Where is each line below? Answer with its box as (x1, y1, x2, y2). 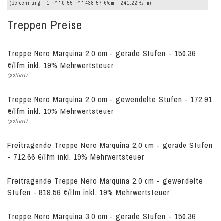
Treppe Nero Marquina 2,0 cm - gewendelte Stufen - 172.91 (7, 94, 212, 105)
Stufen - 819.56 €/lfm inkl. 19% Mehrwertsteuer (7, 187, 170, 198)
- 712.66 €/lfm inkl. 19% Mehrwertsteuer (7, 151, 144, 163)
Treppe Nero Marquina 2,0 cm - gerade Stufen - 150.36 (7, 48, 196, 59)
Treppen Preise (7, 17, 82, 33)
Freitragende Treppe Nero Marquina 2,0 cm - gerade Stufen (7, 140, 213, 151)
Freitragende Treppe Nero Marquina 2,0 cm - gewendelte (7, 175, 203, 186)
